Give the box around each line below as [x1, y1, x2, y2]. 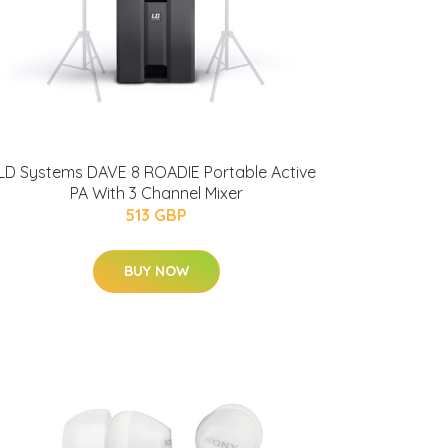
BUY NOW [123, 262, 189, 280]
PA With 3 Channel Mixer [69, 183, 243, 203]
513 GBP [125, 205, 187, 225]
